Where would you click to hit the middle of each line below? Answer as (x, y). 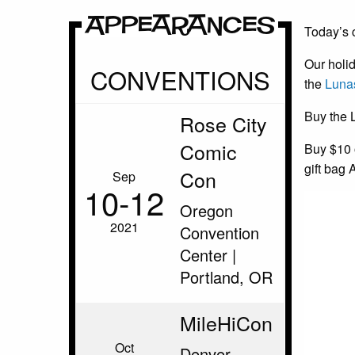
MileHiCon (226, 323)
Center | (208, 255)
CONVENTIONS (180, 80)
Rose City (223, 124)
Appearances (180, 26)
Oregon (206, 210)
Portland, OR (226, 277)
